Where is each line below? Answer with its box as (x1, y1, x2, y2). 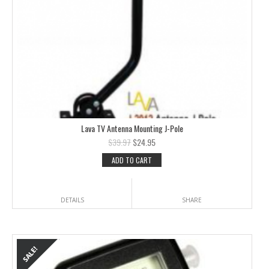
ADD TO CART (112, 154, 153, 165)
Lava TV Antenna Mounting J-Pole (80, 121, 183, 134)
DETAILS (60, 195, 84, 204)
